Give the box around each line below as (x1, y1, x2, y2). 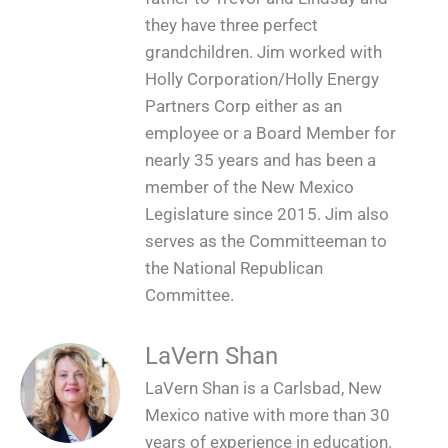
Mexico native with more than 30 (145, 404, 390, 425)
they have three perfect (145, 15, 318, 36)
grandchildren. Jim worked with (145, 42, 382, 63)
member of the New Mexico (145, 177, 354, 198)
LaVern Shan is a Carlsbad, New (145, 377, 382, 398)
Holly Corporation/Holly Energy (145, 69, 379, 90)
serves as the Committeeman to (145, 231, 387, 252)
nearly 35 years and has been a (145, 150, 376, 171)
